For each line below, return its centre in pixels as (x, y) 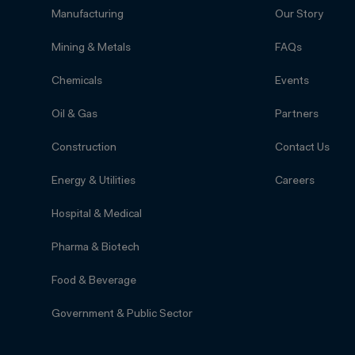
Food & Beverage (94, 282)
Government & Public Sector (122, 315)
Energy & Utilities (94, 182)
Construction (84, 149)
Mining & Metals (92, 49)
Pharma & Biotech (96, 248)
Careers (295, 182)
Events (292, 82)
